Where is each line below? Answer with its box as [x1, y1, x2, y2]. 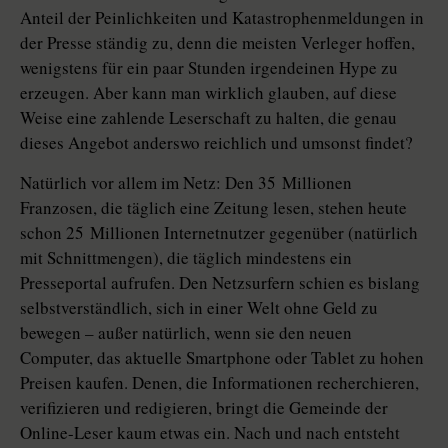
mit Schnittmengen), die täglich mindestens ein [20, 246, 352, 269]
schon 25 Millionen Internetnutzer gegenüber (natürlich [20, 221, 418, 244]
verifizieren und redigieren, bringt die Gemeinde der [20, 396, 388, 419]
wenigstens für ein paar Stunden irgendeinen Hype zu [20, 56, 398, 79]
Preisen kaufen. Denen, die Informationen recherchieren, [20, 371, 419, 394]
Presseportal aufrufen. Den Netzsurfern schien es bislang [20, 271, 420, 294]
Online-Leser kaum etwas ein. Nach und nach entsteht [20, 421, 400, 444]
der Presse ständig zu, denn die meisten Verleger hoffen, [20, 31, 415, 54]
